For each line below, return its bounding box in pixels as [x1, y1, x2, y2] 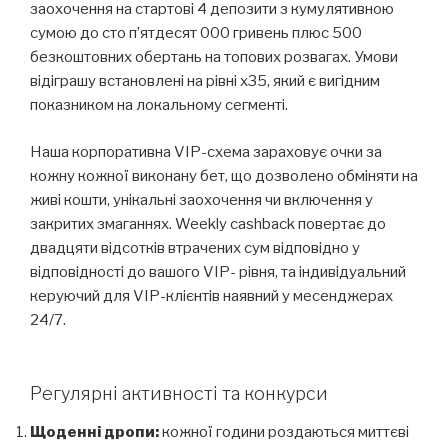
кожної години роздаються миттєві [159, 422, 409, 441]
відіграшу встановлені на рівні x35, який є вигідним [30, 72, 380, 91]
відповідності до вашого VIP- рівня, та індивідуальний [30, 262, 406, 281]
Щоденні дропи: [30, 422, 159, 441]
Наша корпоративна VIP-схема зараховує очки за [30, 142, 382, 161]
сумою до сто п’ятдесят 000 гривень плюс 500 [30, 24, 362, 43]
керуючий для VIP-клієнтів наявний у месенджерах [30, 286, 393, 305]
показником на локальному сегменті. [30, 96, 288, 115]
